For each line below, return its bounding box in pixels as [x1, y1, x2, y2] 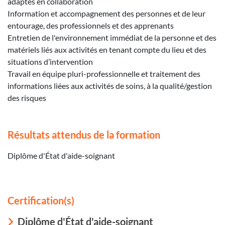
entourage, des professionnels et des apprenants [8, 20, 174, 30]
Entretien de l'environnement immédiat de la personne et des [8, 32, 216, 42]
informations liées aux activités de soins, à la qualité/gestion [8, 80, 212, 90]
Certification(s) [8, 194, 74, 206]
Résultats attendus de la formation [8, 128, 160, 141]
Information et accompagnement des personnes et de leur [8, 8, 205, 18]
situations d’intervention [8, 56, 93, 66]
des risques [8, 92, 46, 102]
